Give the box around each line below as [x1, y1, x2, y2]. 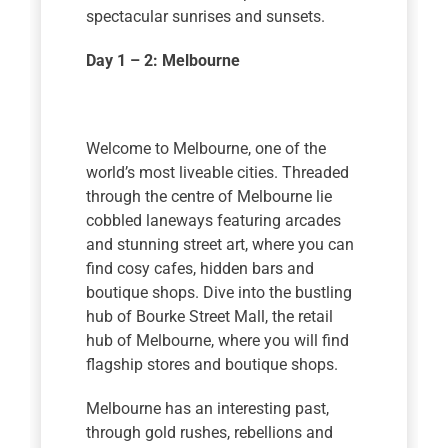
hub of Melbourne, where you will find [86, 331, 350, 351]
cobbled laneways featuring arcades [86, 211, 342, 231]
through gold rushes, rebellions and [86, 423, 334, 443]
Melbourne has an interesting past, [86, 399, 330, 419]
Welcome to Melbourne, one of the [86, 139, 327, 159]
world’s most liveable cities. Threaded [86, 163, 350, 183]
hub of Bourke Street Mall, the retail [86, 307, 334, 327]
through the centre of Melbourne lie [86, 187, 333, 207]
